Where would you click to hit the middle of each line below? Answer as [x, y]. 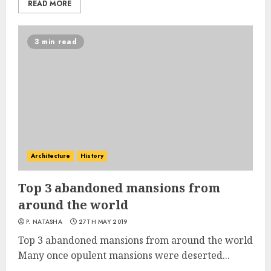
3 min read [56, 42]
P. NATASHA [44, 222]
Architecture [51, 156]
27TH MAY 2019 [103, 222]
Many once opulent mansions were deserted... [124, 255]
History [92, 156]
